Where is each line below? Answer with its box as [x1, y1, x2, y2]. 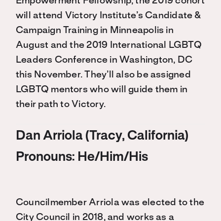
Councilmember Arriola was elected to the [16, 198, 205, 208]
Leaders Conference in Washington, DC [16, 56, 193, 65]
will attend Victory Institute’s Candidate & [16, 11, 202, 21]
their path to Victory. [16, 100, 106, 110]
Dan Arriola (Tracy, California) [16, 130, 188, 143]
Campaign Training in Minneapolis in [16, 26, 174, 36]
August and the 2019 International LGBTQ [16, 41, 202, 50]
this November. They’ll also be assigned [16, 71, 191, 80]
